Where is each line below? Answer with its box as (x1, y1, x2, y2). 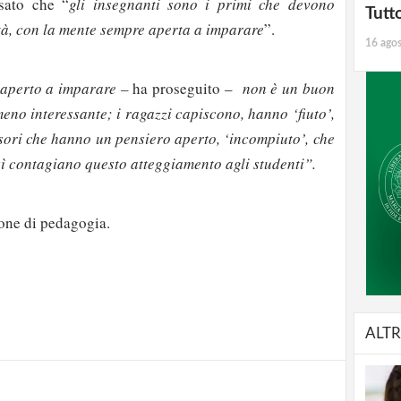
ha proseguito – (132, 77, 233, 98)
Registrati (23, 309, 75, 322)
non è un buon (232, 77, 335, 98)
